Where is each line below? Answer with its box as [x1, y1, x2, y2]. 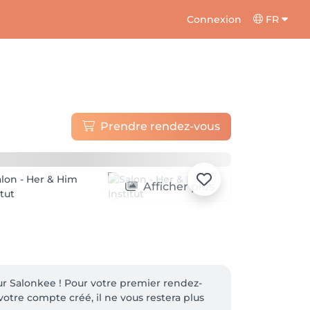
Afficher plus [143, 180, 215, 193]
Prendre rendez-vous [100, 119, 220, 133]
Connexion [187, 12, 242, 26]
